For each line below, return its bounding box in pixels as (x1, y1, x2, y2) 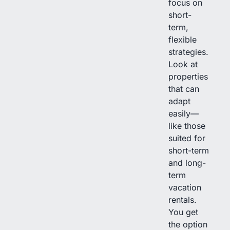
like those (168, 120, 205, 131)
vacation (168, 182, 201, 193)
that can (168, 83, 199, 94)
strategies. (168, 46, 208, 57)
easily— (168, 108, 199, 119)
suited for (168, 132, 205, 143)
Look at (168, 59, 198, 69)
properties (168, 71, 208, 82)
